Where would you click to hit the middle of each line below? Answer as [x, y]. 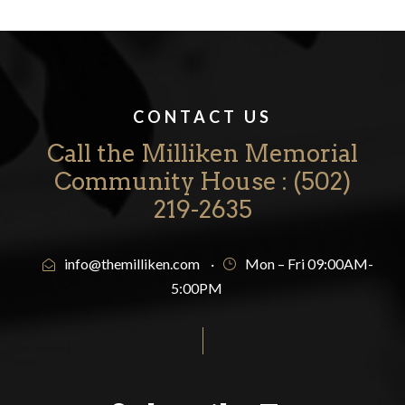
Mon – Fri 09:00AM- [309, 263]
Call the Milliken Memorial [202, 153]
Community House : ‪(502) [202, 181]
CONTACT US [202, 116]
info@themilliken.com [132, 263]
